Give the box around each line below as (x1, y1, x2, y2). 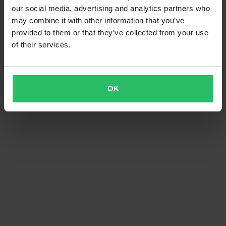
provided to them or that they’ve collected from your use (12, 28, 208, 37)
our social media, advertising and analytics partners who (12, 4, 210, 13)
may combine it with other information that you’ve (12, 16, 185, 25)
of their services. (12, 40, 71, 49)
